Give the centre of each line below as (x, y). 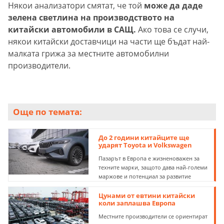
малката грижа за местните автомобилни (88, 53)
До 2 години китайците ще (144, 137)
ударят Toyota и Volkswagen (145, 145)
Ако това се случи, (173, 29)
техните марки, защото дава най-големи (153, 167)
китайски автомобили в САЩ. (73, 29)
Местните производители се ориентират (153, 216)
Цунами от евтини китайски (147, 195)
